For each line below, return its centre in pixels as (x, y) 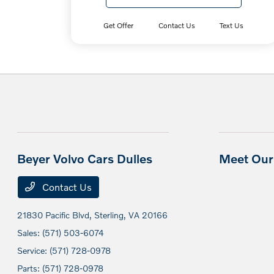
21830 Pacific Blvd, (56, 215)
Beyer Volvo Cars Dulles (85, 158)
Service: (34, 250)
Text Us (232, 25)
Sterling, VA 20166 (131, 215)
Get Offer (119, 25)
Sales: (30, 233)
